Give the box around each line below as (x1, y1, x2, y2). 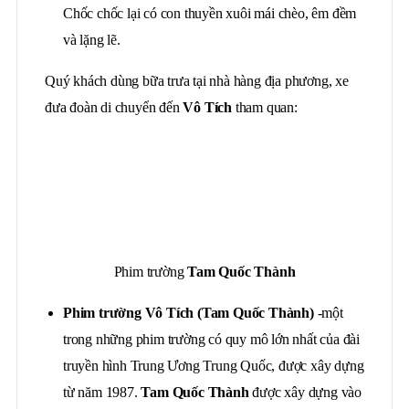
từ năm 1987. (63, 384, 142, 400)
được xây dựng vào (248, 384, 362, 400)
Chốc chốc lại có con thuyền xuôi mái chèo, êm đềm (63, 5, 357, 21)
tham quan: (232, 100, 298, 115)
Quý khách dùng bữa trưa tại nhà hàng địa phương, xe (45, 73, 349, 89)
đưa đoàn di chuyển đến (45, 100, 184, 115)
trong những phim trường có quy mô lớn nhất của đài (63, 331, 360, 347)
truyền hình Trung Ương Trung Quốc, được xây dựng (63, 358, 364, 373)
